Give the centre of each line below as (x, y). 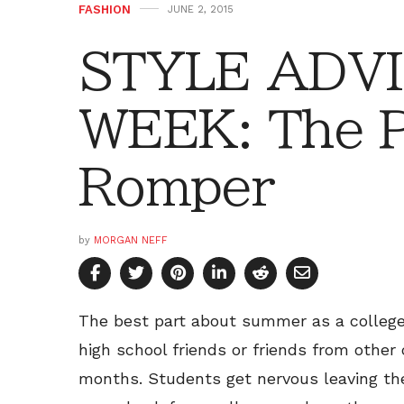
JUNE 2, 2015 (201, 10)
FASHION (105, 10)
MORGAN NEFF (131, 241)
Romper (176, 187)
